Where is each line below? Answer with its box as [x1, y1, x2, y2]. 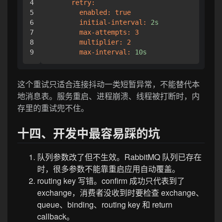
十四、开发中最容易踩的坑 [17, 124, 160, 141]
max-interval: [79, 48, 131, 56]
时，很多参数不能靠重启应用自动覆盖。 [37, 163, 180, 174]
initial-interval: [79, 18, 147, 26]
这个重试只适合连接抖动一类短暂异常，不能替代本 [17, 78, 200, 90]
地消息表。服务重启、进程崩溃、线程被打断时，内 [17, 90, 200, 102]
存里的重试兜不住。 [17, 102, 89, 113]
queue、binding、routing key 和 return [37, 198, 172, 210]
